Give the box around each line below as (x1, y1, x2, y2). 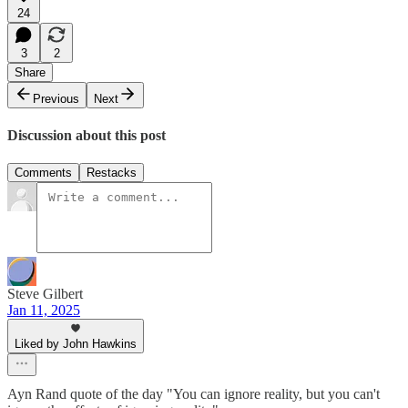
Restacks (87, 166, 137, 180)
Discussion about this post (7, 127, 166, 144)
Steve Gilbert (7, 286, 83, 302)
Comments (15, 166, 72, 180)
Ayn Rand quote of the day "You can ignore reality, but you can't (7, 386, 380, 403)
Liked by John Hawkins (15, 337, 137, 352)
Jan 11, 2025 (7, 302, 80, 319)
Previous (33, 91, 79, 106)
